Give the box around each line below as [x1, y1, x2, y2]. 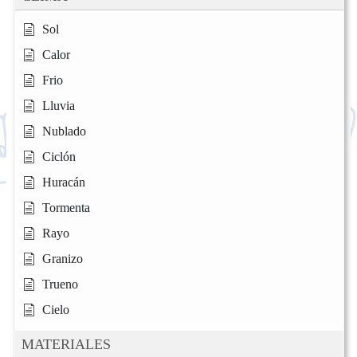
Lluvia [42, 98, 75, 112]
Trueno [42, 277, 78, 291]
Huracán [42, 175, 85, 189]
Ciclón [42, 149, 76, 163]
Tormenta [42, 200, 90, 214]
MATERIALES [22, 335, 111, 352]
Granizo [42, 251, 83, 265]
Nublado [42, 124, 86, 138]
